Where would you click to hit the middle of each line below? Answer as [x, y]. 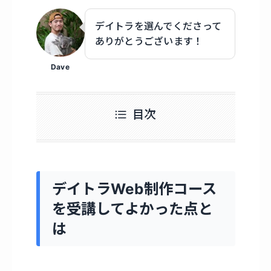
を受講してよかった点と [132, 208]
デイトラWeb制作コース [134, 188]
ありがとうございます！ [149, 41]
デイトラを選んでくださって [158, 26]
